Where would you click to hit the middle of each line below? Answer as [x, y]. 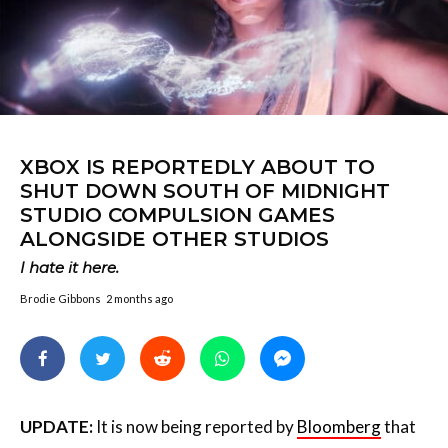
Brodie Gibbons [60, 298]
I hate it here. [69, 267]
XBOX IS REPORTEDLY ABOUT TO [197, 166]
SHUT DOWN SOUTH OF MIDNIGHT [205, 190]
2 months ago [139, 298]
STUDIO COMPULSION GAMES [177, 214]
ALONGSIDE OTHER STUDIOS [174, 238]
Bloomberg [339, 426]
